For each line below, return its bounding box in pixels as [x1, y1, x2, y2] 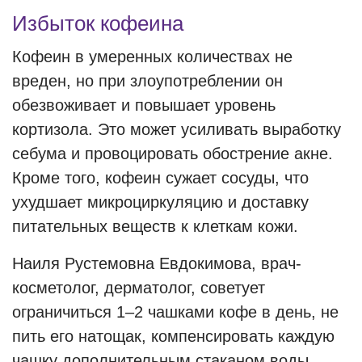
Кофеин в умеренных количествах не [12, 48, 293, 65]
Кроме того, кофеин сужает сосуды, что [12, 169, 309, 187]
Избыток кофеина [12, 11, 183, 36]
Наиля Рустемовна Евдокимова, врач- [12, 255, 301, 272]
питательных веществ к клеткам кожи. [12, 217, 298, 235]
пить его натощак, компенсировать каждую [12, 327, 335, 345]
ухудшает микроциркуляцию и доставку [12, 193, 309, 211]
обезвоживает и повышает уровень [12, 96, 276, 114]
